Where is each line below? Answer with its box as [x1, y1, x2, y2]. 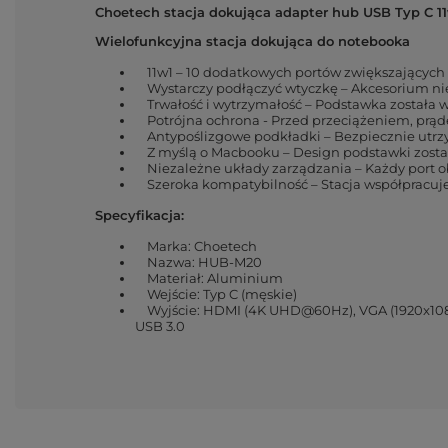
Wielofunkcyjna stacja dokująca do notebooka [95, 32, 410, 49]
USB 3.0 [135, 317, 185, 334]
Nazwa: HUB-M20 [135, 253, 262, 270]
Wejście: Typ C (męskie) [135, 285, 297, 302]
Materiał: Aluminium [135, 269, 283, 286]
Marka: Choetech [135, 237, 257, 254]
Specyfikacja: [95, 206, 184, 223]
